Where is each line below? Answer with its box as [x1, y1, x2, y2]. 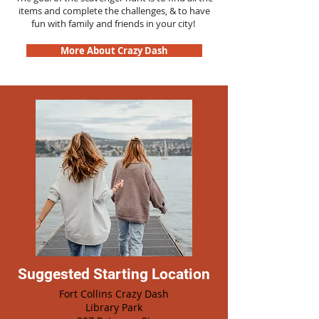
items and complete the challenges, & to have [18, 4, 210, 17]
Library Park [85, 300, 142, 314]
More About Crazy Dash [61, 44, 168, 57]
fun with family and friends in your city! [31, 17, 197, 30]
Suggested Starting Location [18, 266, 210, 283]
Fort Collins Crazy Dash [59, 287, 169, 300]
